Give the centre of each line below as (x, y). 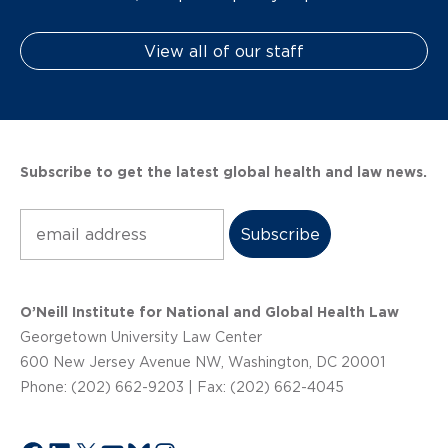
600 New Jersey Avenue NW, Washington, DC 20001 (202, 361)
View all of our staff (224, 50)
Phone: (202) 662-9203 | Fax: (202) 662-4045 (182, 386)
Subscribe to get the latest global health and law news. (223, 171)
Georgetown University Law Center (141, 336)
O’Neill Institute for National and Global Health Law (209, 311)
